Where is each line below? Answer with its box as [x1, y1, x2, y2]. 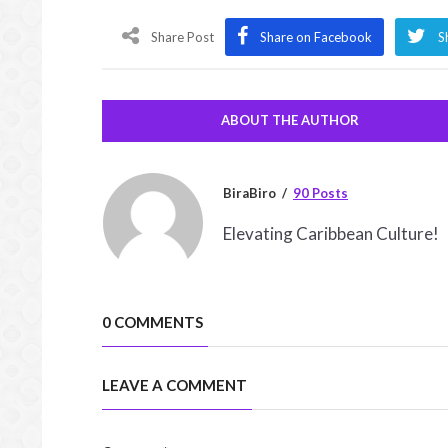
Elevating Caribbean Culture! [223, 223, 439, 244]
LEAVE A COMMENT [102, 376, 247, 394]
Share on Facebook [260, 29, 372, 45]
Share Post [151, 29, 214, 45]
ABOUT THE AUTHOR [220, 112, 359, 128]
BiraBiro [223, 185, 276, 201]
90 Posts [293, 185, 348, 201]
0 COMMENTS [102, 313, 203, 331]
